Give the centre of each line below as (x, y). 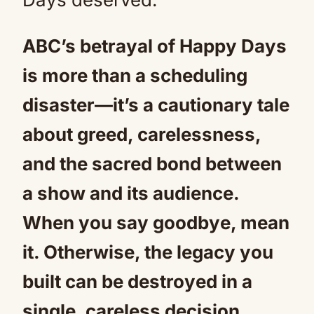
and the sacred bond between (152, 163)
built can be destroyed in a (137, 281)
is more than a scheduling (135, 75)
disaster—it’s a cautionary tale (156, 104)
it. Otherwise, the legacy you (148, 252)
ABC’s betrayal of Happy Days (155, 46)
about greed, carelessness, (142, 134)
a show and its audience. (131, 193)
